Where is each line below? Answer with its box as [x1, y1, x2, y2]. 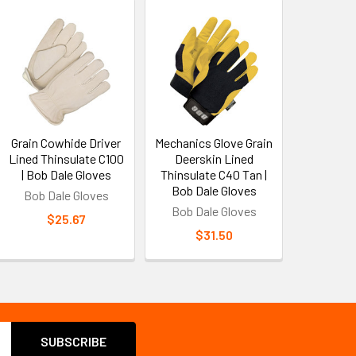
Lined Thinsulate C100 [8, 150, 124, 166]
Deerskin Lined [174, 150, 253, 166]
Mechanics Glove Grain [155, 134, 273, 150]
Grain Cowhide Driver [11, 134, 122, 150]
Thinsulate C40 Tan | [161, 166, 268, 182]
